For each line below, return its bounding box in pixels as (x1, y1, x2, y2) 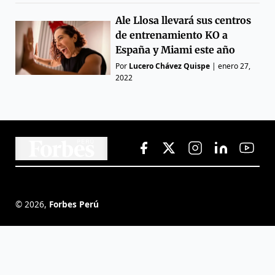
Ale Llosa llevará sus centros (115, 14, 252, 26)
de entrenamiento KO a (115, 28, 228, 41)
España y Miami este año (115, 43, 236, 56)
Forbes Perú (49, 198, 99, 211)
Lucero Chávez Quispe (129, 60, 211, 71)
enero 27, (218, 60, 251, 71)
